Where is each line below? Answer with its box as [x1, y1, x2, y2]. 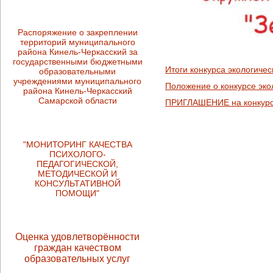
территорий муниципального [20, 37, 135, 47]
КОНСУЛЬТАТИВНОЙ [35, 179, 121, 189]
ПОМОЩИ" [55, 188, 100, 199]
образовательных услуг [24, 253, 131, 264]
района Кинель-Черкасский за [18, 46, 138, 57]
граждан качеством [34, 242, 121, 253]
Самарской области [38, 95, 117, 105]
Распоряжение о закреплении [18, 27, 138, 37]
